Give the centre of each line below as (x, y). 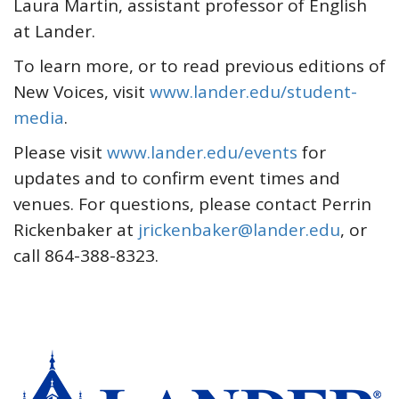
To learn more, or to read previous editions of (199, 66)
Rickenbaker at (76, 230)
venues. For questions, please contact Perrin (192, 204)
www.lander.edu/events (202, 153)
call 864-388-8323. (86, 256)
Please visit (60, 153)
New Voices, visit (81, 92)
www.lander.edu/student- (253, 92)
